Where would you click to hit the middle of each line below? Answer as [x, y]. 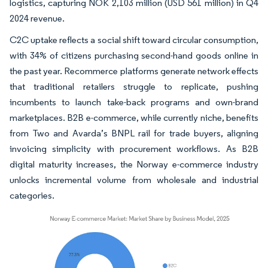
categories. [32, 195]
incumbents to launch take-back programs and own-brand [134, 102]
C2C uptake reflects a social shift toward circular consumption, [134, 40]
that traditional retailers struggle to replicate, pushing [134, 86]
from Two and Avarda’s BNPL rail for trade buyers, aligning [134, 133]
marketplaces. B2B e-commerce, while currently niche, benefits [134, 118]
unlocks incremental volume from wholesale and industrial [134, 180]
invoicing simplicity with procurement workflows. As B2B [134, 149]
